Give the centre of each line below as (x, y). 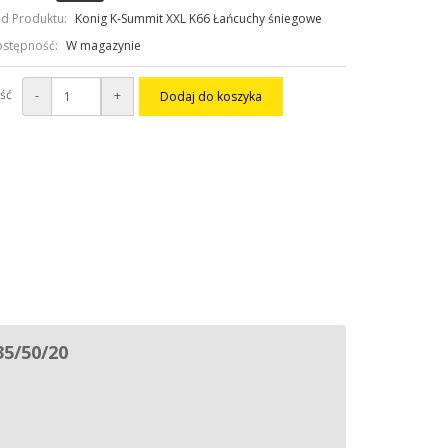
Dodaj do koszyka (211, 96)
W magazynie (102, 45)
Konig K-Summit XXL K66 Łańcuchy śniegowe (197, 18)
